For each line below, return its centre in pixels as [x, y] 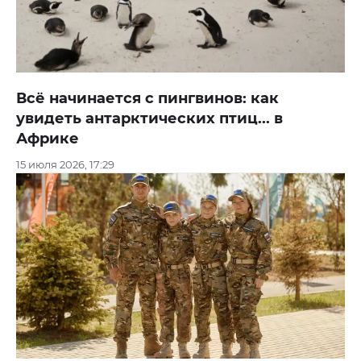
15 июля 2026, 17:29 [65, 165]
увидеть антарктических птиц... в [149, 119]
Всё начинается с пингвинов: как [147, 99]
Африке [48, 139]
